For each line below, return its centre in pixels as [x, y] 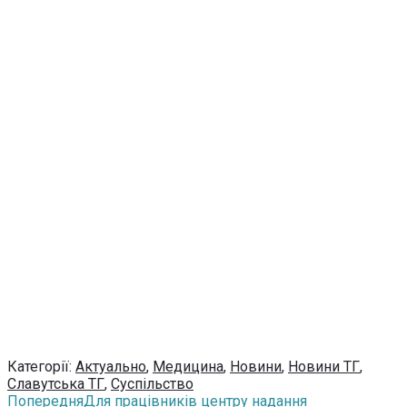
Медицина [188, 367]
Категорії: [41, 367]
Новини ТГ [324, 367]
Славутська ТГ [56, 384]
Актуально [111, 367]
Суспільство [152, 384]
